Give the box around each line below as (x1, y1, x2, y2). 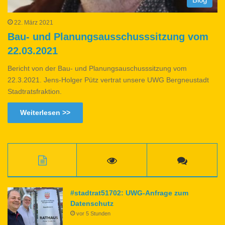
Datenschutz (70, 199, 114, 208)
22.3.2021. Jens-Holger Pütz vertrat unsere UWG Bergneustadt (8, 76, 209, 84)
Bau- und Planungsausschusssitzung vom (8, 31, 208, 43)
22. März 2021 (14, 19, 53, 27)
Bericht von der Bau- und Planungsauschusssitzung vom (8, 64, 187, 73)
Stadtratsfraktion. (8, 87, 62, 96)
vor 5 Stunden (76, 210, 110, 217)
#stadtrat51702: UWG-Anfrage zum (70, 189, 188, 197)
